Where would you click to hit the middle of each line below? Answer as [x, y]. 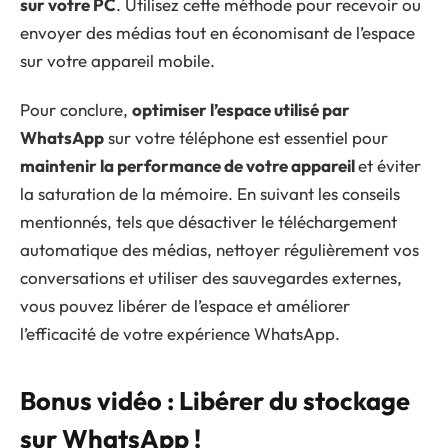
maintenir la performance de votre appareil [189, 165]
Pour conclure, [76, 109]
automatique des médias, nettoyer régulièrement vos [219, 249]
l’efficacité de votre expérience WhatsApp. [180, 333]
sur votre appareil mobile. [117, 61]
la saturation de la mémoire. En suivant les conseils [210, 193]
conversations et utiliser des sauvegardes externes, [211, 277]
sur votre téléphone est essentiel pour [246, 137]
